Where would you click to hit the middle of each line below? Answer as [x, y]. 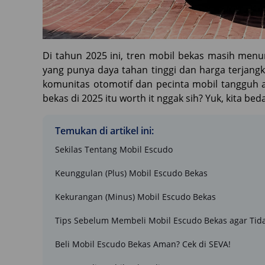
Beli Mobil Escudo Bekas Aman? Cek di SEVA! [143, 244]
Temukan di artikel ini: [104, 130]
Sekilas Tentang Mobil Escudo [114, 149]
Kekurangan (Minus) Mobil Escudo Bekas [135, 196]
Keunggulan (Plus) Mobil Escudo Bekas [131, 173]
